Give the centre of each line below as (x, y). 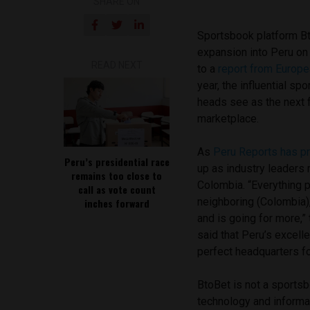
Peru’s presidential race (117, 162)
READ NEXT (117, 65)
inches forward (117, 203)
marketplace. (228, 119)
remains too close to (117, 176)
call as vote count (117, 190)
